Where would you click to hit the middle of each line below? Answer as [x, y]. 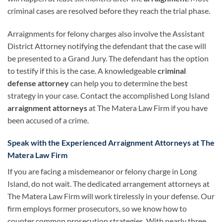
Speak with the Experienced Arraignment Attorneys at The [111, 143]
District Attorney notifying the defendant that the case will [107, 46]
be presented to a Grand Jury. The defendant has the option [108, 58]
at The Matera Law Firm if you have [147, 108]
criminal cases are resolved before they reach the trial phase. [109, 10]
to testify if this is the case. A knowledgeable [83, 70]
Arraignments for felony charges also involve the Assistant [106, 33]
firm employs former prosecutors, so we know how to [97, 209]
